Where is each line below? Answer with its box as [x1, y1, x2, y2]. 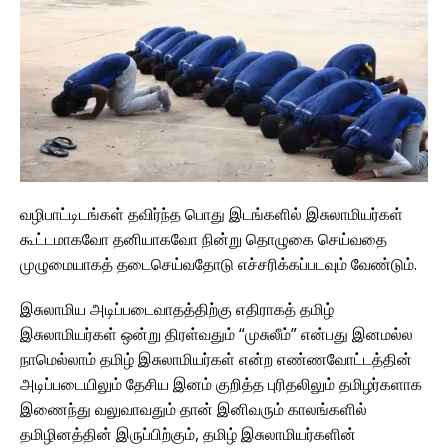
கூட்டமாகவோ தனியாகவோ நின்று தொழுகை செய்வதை [20, 227, 387, 250]
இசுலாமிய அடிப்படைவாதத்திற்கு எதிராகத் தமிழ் [20, 297, 334, 320]
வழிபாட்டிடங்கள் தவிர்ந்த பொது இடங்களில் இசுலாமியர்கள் [20, 202, 403, 225]
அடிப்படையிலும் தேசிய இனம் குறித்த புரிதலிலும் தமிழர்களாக [20, 372, 422, 395]
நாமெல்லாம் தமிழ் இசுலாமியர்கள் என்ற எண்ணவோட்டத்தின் [20, 347, 412, 370]
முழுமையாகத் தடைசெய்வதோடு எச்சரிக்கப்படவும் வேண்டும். [20, 252, 417, 275]
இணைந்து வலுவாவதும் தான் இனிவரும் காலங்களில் [20, 397, 367, 420]
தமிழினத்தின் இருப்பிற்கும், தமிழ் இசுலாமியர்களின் [20, 422, 356, 445]
